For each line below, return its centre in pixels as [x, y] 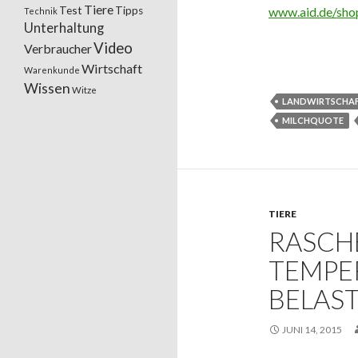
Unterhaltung [64, 28]
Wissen [47, 88]
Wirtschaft [112, 68]
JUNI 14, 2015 [312, 330]
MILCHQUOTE [313, 120]
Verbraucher [58, 48]
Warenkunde [52, 70]
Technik [41, 10]
